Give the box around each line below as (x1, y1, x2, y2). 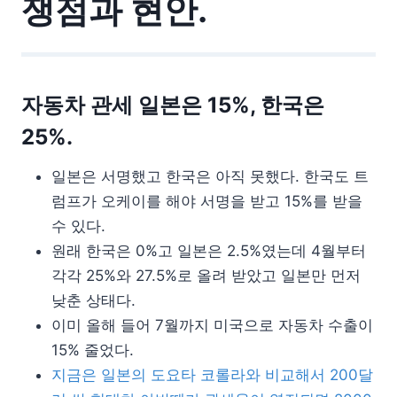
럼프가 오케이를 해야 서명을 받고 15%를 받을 (51, 191, 362, 210)
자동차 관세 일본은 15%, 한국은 (21, 91, 324, 118)
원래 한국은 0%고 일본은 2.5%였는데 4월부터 (51, 241, 366, 260)
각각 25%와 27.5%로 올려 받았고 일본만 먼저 (51, 266, 361, 284)
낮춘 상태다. (51, 291, 136, 309)
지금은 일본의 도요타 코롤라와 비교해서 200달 (51, 365, 373, 384)
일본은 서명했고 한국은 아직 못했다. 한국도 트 (51, 167, 369, 185)
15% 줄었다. (51, 340, 134, 359)
